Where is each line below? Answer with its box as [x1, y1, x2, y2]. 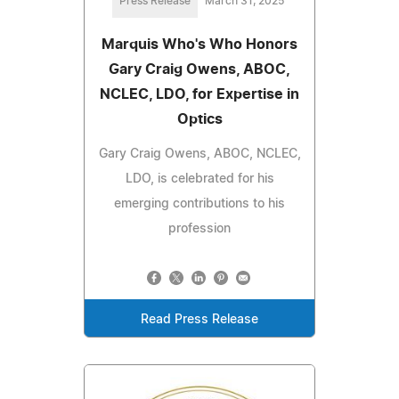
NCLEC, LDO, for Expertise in [100, 87, 299, 102]
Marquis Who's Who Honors [102, 37, 297, 53]
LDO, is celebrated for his [125, 173, 274, 186]
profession [168, 223, 231, 236]
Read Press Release [141, 313, 258, 327]
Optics [176, 112, 223, 127]
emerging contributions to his [114, 198, 285, 211]
